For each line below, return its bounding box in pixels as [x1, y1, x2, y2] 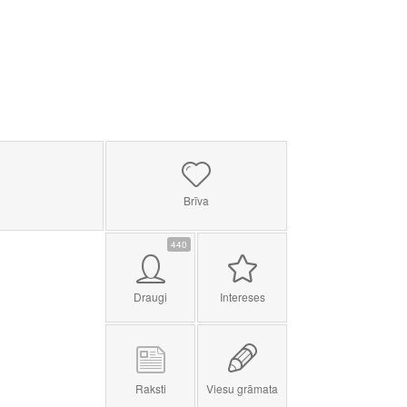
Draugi [134, 289, 167, 304]
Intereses [219, 289, 265, 304]
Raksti [134, 381, 166, 396]
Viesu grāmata [206, 381, 278, 396]
